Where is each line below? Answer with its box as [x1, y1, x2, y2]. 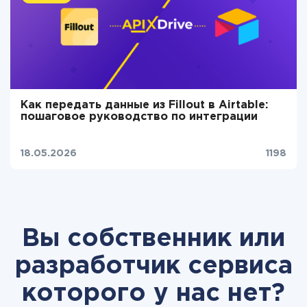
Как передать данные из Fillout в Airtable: [21, 100, 268, 110]
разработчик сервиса [14, 256, 293, 278]
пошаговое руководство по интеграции [21, 112, 258, 122]
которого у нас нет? [22, 283, 285, 305]
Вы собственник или [22, 228, 285, 250]
